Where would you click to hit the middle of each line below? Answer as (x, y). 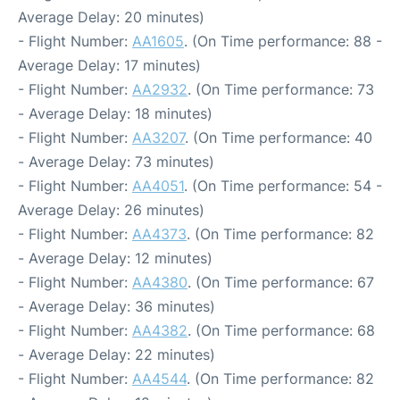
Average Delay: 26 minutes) (111, 210)
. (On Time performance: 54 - (283, 186)
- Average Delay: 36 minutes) (117, 306)
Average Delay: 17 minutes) (109, 65)
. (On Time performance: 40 (279, 137)
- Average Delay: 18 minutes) (115, 113)
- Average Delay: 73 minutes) (116, 162)
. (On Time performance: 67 (281, 282)
